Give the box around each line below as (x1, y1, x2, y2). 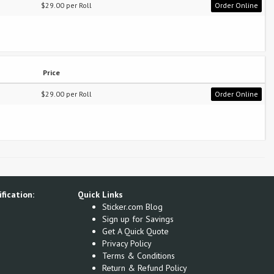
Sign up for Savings (102, 213, 174, 224)
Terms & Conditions (102, 250, 175, 261)
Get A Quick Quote (102, 225, 169, 237)
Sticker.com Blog (102, 201, 163, 212)
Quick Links (78, 188, 123, 200)
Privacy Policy (102, 237, 152, 249)
